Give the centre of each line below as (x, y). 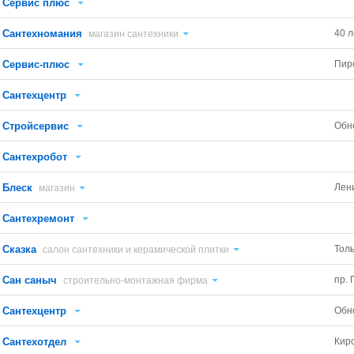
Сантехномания (43, 34)
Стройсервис (36, 126)
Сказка (20, 249)
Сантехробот (35, 157)
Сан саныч (30, 280)
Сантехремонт (39, 218)
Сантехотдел (35, 342)
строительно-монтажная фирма (136, 281)
